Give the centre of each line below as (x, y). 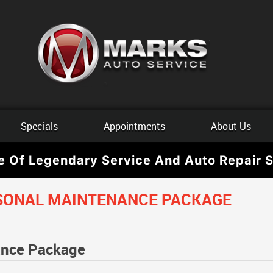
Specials (40, 126)
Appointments (134, 126)
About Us (231, 126)
